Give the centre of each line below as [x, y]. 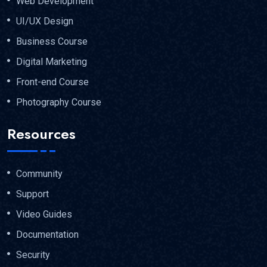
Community [39, 174]
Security [33, 255]
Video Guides [44, 215]
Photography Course [59, 102]
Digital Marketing [52, 61]
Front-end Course [52, 82]
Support [32, 194]
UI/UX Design [45, 21]
